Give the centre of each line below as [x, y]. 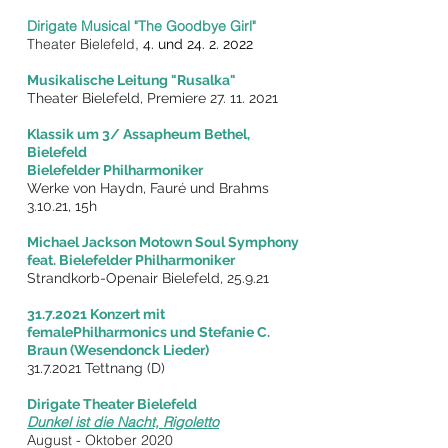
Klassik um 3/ [75, 134]
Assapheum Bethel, [186, 134]
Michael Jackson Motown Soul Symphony [163, 242]
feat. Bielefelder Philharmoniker [131, 260]
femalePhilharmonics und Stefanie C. [148, 332]
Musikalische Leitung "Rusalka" [131, 80]
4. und [165, 44]
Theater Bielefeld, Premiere [118, 98]
